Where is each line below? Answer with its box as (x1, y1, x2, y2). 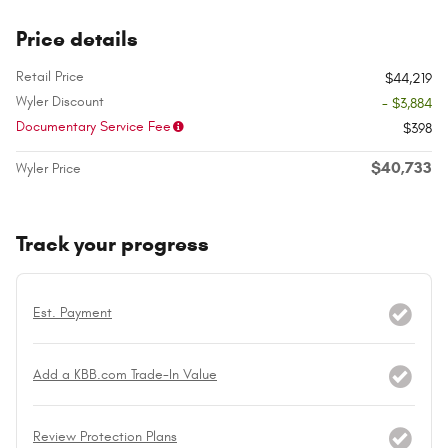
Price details (16, 25, 138, 52)
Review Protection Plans (33, 427, 177, 445)
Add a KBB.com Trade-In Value (33, 365, 217, 383)
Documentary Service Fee (16, 117, 171, 135)
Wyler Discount (16, 92, 104, 110)
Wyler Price (16, 159, 81, 177)
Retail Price (16, 67, 84, 85)
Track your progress (16, 230, 209, 257)
